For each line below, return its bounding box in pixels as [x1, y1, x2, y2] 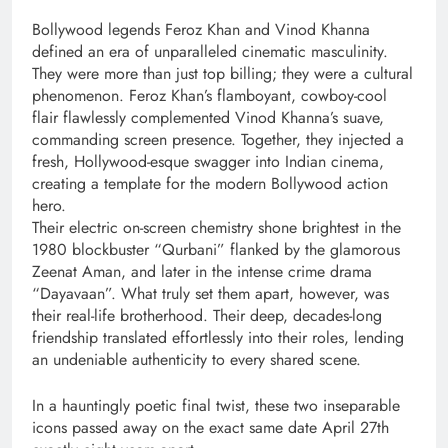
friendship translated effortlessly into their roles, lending [32, 326, 404, 350]
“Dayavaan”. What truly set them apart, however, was [32, 282, 389, 306]
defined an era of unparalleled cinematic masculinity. [32, 40, 388, 64]
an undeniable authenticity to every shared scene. [32, 348, 361, 372]
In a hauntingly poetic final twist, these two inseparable [32, 394, 400, 418]
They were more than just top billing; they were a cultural [32, 62, 413, 86]
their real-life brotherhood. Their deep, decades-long [32, 304, 382, 328]
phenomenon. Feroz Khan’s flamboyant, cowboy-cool [32, 84, 387, 108]
